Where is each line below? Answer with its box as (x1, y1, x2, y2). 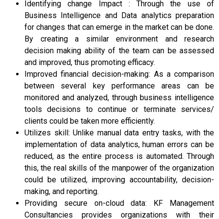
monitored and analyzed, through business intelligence (24, 93, 214, 103)
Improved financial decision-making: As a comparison (24, 69, 214, 79)
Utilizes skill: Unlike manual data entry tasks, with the (24, 128, 214, 138)
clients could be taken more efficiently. (24, 116, 155, 126)
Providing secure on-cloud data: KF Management (24, 198, 214, 208)
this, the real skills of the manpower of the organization (24, 163, 214, 173)
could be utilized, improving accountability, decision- (24, 175, 214, 185)
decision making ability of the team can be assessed (24, 46, 214, 56)
